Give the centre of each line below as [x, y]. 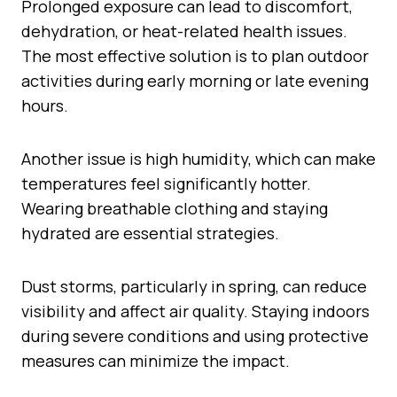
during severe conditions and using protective [195, 335]
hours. [45, 105]
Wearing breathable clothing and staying [175, 208]
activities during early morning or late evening [195, 80]
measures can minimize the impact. [156, 360]
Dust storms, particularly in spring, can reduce [194, 286]
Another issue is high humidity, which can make [198, 158]
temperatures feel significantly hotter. [166, 183]
